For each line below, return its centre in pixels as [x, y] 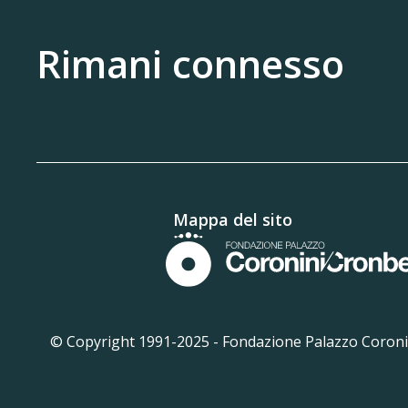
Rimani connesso [190, 63]
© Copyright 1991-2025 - [136, 342]
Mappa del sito [232, 219]
